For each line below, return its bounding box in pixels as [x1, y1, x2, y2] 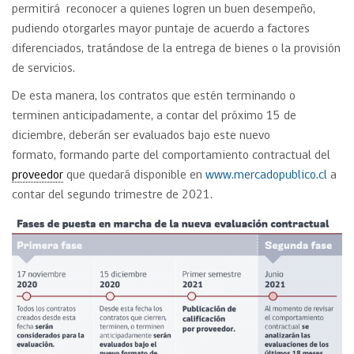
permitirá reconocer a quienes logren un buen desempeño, [12, 3, 315, 16]
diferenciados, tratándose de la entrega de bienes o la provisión [12, 43, 341, 55]
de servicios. [12, 62, 75, 75]
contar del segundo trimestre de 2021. [12, 189, 216, 201]
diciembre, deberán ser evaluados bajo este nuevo [12, 130, 270, 142]
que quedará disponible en [63, 169, 205, 182]
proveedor [12, 169, 63, 182]
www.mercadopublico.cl [205, 169, 327, 182]
